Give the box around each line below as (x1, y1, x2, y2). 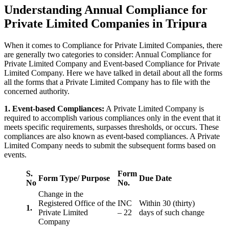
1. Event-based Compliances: (4, 104, 104, 113)
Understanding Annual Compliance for (4, 3, 208, 17)
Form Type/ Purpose (38, 174, 110, 183)
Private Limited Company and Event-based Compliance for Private (4, 59, 220, 68)
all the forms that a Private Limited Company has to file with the (4, 78, 210, 87)
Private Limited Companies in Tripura (4, 17, 207, 31)
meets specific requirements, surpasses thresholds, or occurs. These (4, 123, 219, 132)
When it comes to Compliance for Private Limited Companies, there (4, 41, 222, 50)
